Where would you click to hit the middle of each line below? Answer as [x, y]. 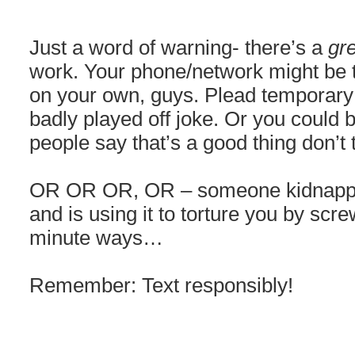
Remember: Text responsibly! [161, 285]
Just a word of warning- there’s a [179, 48]
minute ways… [96, 238]
